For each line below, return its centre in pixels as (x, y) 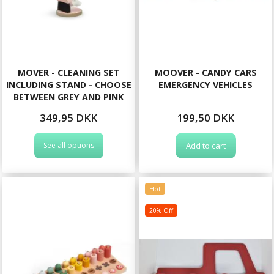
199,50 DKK (206, 117)
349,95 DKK (68, 117)
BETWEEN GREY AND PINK (68, 97)
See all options (68, 145)
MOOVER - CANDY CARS (206, 72)
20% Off (161, 210)
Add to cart (206, 145)
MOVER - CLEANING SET (68, 72)
